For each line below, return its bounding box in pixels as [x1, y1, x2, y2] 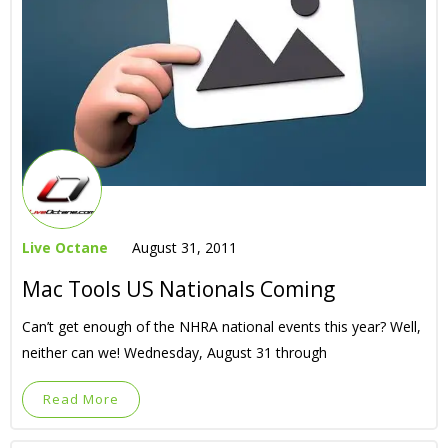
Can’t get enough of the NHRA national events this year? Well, [22, 317, 421, 337]
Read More [43, 390, 119, 409]
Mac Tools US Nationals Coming [22, 275, 335, 304]
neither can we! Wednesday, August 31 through [22, 343, 327, 363]
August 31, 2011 [132, 238, 237, 258]
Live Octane [22, 238, 108, 258]
